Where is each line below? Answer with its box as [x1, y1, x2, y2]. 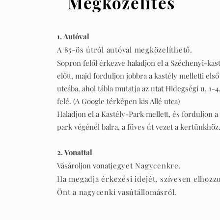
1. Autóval [57, 31, 90, 41]
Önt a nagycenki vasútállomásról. [57, 187, 179, 197]
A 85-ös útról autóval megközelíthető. [57, 45, 192, 55]
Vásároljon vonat [57, 161, 111, 170]
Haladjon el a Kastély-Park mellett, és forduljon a [57, 109, 219, 119]
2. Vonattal [57, 147, 93, 157]
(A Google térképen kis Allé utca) [73, 96, 180, 106]
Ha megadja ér [57, 174, 110, 184]
